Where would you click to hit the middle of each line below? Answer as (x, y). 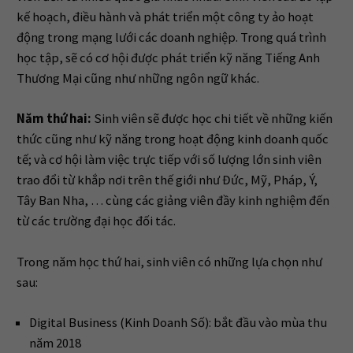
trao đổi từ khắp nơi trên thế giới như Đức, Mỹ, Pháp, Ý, (167, 180)
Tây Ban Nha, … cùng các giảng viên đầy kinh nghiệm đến (173, 201)
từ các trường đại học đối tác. (96, 221)
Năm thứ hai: (54, 119)
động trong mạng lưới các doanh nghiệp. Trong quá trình (171, 37)
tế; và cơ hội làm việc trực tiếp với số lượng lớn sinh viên (169, 160)
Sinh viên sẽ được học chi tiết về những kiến (212, 119)
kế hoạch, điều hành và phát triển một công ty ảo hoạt (165, 17)
